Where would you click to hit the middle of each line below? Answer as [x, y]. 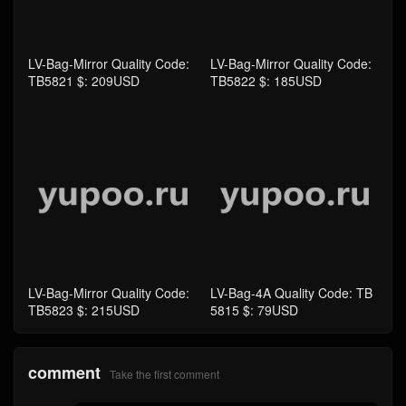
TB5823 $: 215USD [84, 310]
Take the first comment [164, 374]
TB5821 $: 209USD [84, 81]
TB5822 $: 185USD [266, 81]
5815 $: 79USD [254, 310]
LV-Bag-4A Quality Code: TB [291, 293]
